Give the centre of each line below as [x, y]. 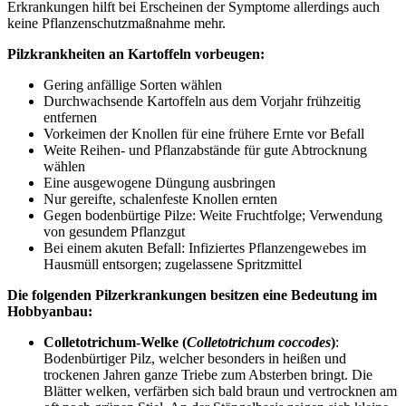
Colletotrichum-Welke [111, 342]
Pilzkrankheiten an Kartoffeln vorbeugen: [136, 53]
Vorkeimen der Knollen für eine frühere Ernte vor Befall [204, 133]
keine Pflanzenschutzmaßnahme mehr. [116, 23]
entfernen [70, 117]
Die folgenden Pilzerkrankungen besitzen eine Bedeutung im [192, 295]
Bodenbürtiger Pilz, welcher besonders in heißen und [195, 358]
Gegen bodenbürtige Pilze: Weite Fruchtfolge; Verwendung [213, 215]
